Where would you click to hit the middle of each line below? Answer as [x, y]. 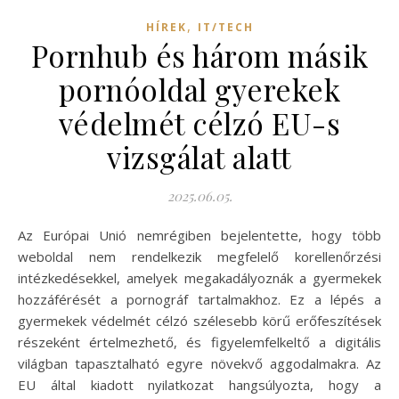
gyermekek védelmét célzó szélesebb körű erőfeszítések [199, 320]
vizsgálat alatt [199, 156]
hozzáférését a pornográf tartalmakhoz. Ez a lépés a [199, 299]
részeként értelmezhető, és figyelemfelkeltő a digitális [199, 342]
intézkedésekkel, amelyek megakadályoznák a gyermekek [199, 277]
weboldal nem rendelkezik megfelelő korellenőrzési [199, 256]
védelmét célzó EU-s [199, 122]
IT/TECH [225, 27]
